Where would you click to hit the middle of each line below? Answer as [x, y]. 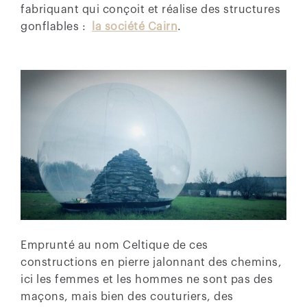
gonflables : [56, 27]
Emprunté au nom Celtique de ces [114, 245]
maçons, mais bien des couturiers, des [127, 296]
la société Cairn [135, 27]
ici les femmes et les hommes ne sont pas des [147, 279]
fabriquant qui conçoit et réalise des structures [150, 10]
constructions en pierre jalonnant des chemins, [151, 262]
